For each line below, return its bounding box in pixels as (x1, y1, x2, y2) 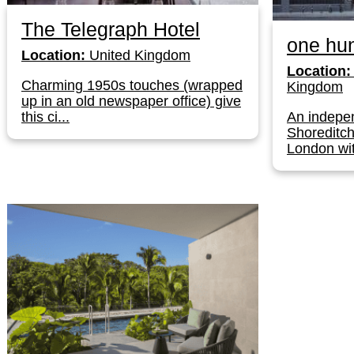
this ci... (21, 108, 70, 125)
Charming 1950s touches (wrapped (21, 77, 243, 93)
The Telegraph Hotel (21, 17, 200, 40)
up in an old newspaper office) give (21, 92, 241, 109)
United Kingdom (85, 47, 190, 63)
